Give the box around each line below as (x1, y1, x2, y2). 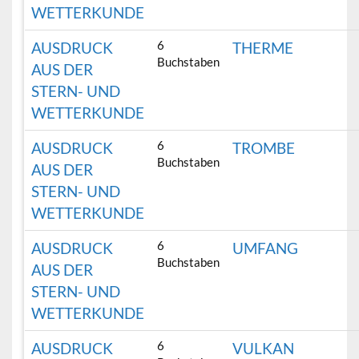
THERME (232, 38, 294, 58)
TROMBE (232, 139, 296, 158)
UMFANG (232, 239, 299, 258)
